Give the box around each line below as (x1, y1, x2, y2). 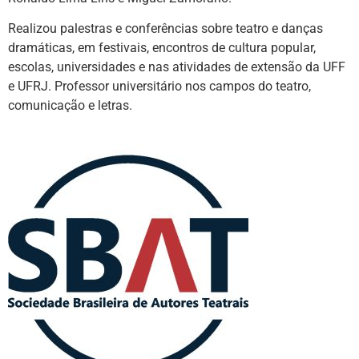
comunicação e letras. (8, 98, 132, 114)
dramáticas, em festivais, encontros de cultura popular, (8, 40, 316, 56)
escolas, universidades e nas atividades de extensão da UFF (8, 59, 345, 75)
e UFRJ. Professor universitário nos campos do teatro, (8, 79, 311, 95)
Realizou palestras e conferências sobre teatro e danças (8, 21, 323, 37)
